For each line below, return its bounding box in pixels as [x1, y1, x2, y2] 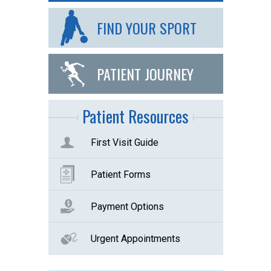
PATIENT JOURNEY [96, 63, 194, 85]
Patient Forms [90, 169, 151, 180]
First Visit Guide [90, 137, 158, 148]
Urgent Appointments [90, 233, 180, 244]
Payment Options [90, 201, 164, 212]
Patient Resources [82, 104, 189, 128]
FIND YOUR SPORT [96, 17, 197, 39]
